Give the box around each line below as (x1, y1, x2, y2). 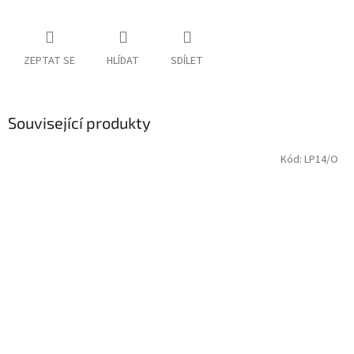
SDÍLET (171, 53, 203, 70)
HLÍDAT (107, 53, 139, 70)
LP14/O (304, 151, 338, 168)
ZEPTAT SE (24, 53, 75, 70)
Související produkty (8, 113, 151, 133)
